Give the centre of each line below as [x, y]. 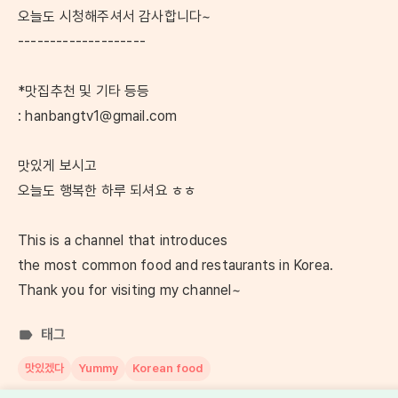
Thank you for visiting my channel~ [129, 290]
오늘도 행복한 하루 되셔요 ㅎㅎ [107, 190]
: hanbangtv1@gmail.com [98, 115]
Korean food [168, 369]
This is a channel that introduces [123, 240]
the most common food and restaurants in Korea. [176, 265]
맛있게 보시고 [58, 165]
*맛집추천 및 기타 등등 [84, 91]
